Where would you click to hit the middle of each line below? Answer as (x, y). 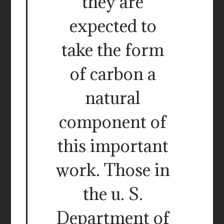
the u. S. (113, 194)
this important (113, 146)
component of (113, 122)
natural (113, 98)
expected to (113, 26)
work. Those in (113, 170)
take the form (113, 50)
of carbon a (113, 74)
